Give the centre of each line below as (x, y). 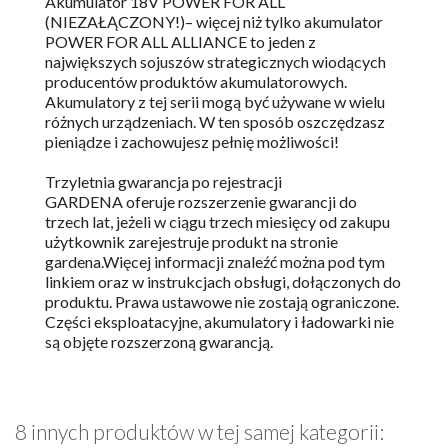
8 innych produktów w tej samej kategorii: (199, 432)
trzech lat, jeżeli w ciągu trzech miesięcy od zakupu (217, 222)
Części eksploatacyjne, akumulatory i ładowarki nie (219, 322)
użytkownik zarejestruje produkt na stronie (191, 242)
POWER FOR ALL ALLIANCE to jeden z (180, 42)
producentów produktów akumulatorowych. (196, 82)
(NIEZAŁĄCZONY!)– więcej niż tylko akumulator (214, 22)
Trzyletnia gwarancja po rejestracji (163, 182)
